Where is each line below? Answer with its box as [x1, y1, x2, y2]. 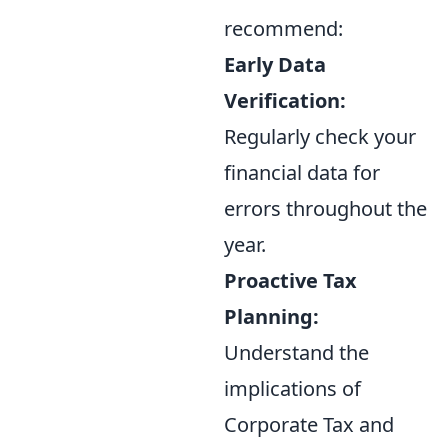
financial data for [224, 158, 380, 186]
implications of [224, 374, 361, 402]
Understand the [224, 338, 369, 366]
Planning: [224, 302, 319, 330]
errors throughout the [224, 194, 427, 222]
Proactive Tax [224, 266, 357, 294]
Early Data [224, 50, 326, 78]
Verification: [224, 86, 346, 114]
